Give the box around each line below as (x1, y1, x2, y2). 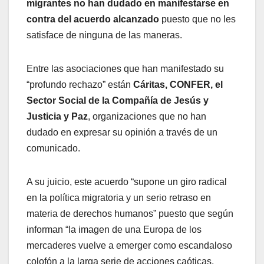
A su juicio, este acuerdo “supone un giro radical (27, 177, 227, 187)
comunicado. (27, 143, 80, 154)
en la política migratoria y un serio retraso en (27, 193, 211, 203)
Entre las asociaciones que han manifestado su (27, 64, 224, 74)
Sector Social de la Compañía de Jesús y (27, 95, 209, 106)
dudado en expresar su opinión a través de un (27, 127, 217, 138)
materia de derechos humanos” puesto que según (27, 209, 233, 219)
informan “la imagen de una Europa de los (27, 225, 202, 235)
